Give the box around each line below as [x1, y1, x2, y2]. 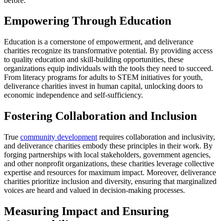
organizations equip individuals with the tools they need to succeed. [4, 64, 213, 73]
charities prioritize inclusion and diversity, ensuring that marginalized [4, 177, 217, 186]
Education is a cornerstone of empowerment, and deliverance [4, 37, 193, 46]
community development [20, 133, 97, 142]
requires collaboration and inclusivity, [97, 133, 215, 142]
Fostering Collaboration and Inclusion [4, 110, 197, 123]
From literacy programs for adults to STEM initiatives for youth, [4, 73, 203, 82]
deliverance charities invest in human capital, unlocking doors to [4, 82, 203, 91]
